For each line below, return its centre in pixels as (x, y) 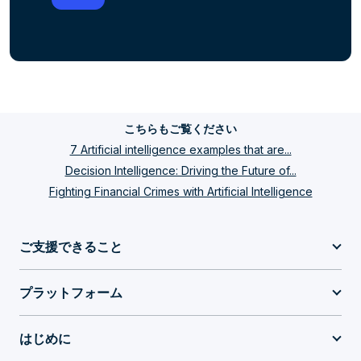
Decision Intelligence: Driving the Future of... (180, 170)
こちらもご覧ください (180, 129)
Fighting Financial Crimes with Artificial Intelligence (180, 191)
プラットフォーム (71, 293)
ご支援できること (71, 247)
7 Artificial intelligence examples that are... (180, 149)
